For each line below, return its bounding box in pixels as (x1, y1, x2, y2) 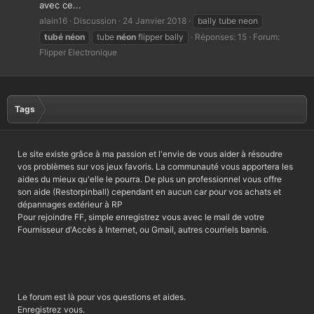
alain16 (39, 15, 67, 27)
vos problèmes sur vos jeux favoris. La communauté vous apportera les (18, 161, 293, 172)
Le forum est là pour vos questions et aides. (18, 292, 186, 303)
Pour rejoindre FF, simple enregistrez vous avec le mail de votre (18, 212, 264, 223)
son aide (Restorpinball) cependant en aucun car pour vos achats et (18, 186, 281, 198)
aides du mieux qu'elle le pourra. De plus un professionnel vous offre (18, 174, 282, 185)
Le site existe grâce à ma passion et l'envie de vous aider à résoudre (18, 149, 282, 160)
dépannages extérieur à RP (18, 199, 123, 210)
